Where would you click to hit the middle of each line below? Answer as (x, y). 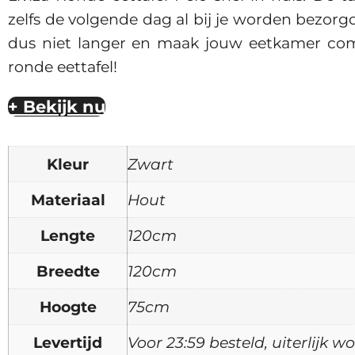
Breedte (68, 271)
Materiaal (68, 200)
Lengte (68, 236)
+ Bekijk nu (57, 106)
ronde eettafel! (63, 66)
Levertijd (68, 343)
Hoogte (68, 307)
